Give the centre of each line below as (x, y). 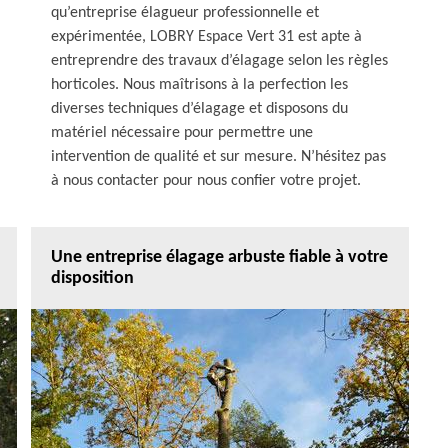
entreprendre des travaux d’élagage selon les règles (219, 61)
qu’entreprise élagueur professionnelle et (185, 13)
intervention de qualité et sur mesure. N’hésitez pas (218, 157)
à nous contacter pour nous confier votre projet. (206, 181)
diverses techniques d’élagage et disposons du (199, 109)
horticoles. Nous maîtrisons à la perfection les (199, 85)
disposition (92, 278)
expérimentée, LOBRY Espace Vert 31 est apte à (206, 37)
